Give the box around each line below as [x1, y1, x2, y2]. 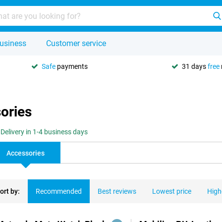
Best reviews [98, 187, 136, 195]
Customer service [46, 39, 106, 48]
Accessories [6, 149, 45, 157]
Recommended [36, 187, 82, 195]
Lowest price [152, 187, 191, 195]
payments [55, 62, 88, 70]
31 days [182, 62, 208, 70]
